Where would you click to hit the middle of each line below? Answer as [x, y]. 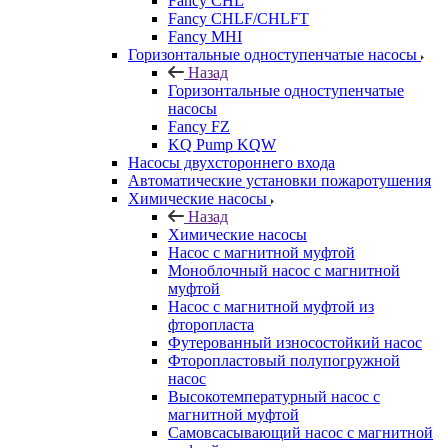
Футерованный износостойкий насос [295, 342]
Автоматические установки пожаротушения [279, 180]
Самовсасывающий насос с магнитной [300, 432]
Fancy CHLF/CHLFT [238, 18]
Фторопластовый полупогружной [284, 360]
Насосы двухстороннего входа [231, 162]
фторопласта [211, 324]
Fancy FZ [199, 126]
